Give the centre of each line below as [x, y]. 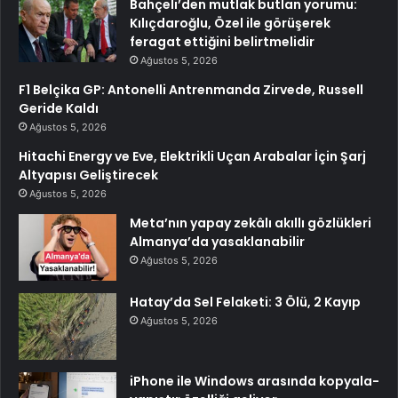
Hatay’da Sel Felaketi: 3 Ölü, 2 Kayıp [245, 302]
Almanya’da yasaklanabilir [217, 241]
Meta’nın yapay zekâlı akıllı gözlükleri [251, 223]
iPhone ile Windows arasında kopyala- [255, 381]
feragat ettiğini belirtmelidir [222, 41]
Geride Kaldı [59, 108]
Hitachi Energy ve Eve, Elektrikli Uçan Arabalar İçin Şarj [192, 156]
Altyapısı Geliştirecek [88, 175]
